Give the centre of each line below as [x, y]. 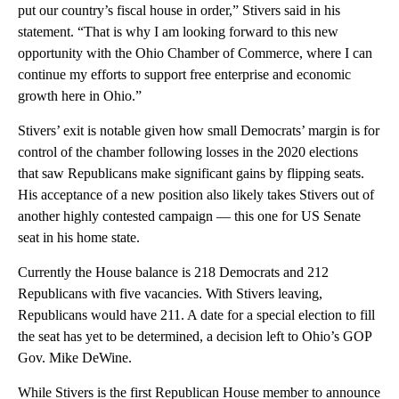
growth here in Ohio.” [80, 95]
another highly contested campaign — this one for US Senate [189, 216]
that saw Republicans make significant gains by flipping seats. [191, 173]
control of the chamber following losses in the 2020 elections [188, 151]
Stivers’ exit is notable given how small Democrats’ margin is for [199, 130]
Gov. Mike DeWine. [75, 357]
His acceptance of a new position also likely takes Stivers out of [196, 194]
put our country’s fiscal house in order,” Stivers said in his [179, 10]
